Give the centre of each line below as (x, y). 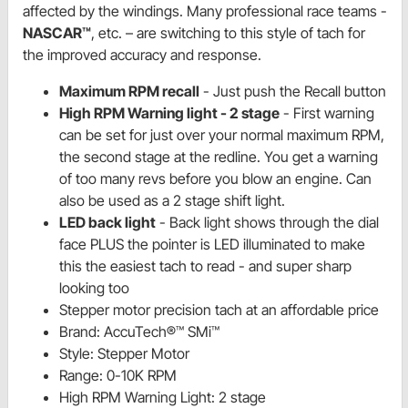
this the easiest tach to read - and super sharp (205, 265)
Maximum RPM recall (129, 91)
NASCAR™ (57, 32)
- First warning (327, 112)
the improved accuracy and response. (142, 54)
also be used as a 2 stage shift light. (172, 200)
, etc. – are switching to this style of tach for (228, 32)
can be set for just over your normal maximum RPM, (222, 134)
